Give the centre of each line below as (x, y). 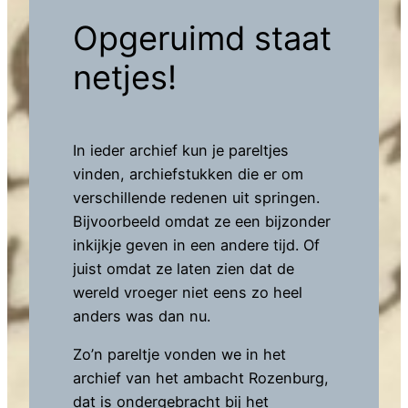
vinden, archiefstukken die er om (188, 173)
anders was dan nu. (144, 316)
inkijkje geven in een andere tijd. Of (196, 245)
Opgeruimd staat (202, 38)
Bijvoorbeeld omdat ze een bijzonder (202, 221)
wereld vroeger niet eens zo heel (188, 292)
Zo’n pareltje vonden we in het (179, 354)
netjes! (125, 77)
